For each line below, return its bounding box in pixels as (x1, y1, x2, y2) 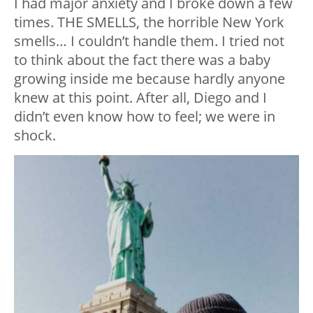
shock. (14, 125, 56, 145)
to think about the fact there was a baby (14, 50, 270, 69)
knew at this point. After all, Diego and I (14, 87, 267, 107)
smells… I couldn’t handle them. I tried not (14, 31, 284, 50)
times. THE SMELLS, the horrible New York (14, 12, 284, 31)
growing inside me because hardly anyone (14, 68, 285, 88)
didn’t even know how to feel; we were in (14, 106, 275, 126)
